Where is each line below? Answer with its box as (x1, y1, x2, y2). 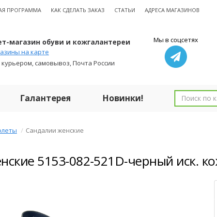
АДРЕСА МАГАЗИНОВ (145, 6, 200, 14)
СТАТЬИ (114, 6, 135, 14)
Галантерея (20, 93, 71, 104)
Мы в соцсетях (153, 35, 198, 44)
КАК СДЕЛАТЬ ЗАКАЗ (51, 6, 105, 14)
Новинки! (102, 93, 143, 104)
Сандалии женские (26, 126, 84, 135)
